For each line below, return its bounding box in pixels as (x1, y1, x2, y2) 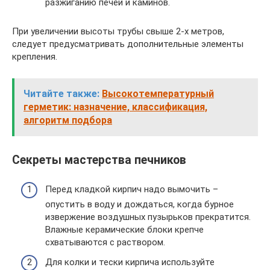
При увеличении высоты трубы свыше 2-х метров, (12, 25, 224, 37)
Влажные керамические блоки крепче (45, 224, 204, 235)
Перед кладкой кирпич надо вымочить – (45, 183, 218, 195)
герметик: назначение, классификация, (24, 101, 207, 113)
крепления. (12, 51, 57, 62)
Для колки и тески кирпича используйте (45, 257, 215, 268)
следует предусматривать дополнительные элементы (12, 38, 243, 49)
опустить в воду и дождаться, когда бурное (45, 198, 234, 210)
